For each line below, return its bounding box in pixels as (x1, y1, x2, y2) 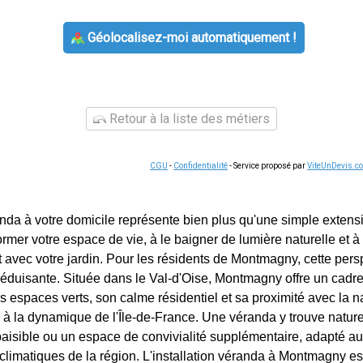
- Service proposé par (228, 161, 307, 170)
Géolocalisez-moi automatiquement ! (83, 30, 297, 45)
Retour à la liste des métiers (106, 111, 270, 126)
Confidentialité (173, 161, 228, 170)
